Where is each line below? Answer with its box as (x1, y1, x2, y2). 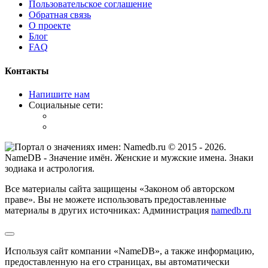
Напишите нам (29, 89, 90, 99)
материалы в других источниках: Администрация (5, 205, 211, 215)
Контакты (5, 65, 49, 76)
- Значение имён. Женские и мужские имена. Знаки (41, 153, 254, 163)
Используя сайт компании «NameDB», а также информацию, (5, 246, 254, 256)
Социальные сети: (29, 100, 103, 110)
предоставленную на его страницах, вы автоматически (5, 257, 230, 267)
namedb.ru (211, 205, 251, 215)
